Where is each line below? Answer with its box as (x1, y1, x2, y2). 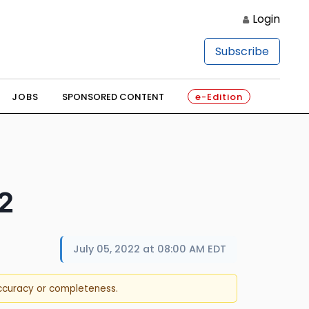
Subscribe (215, 43, 269, 59)
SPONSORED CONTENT (61, 90, 164, 103)
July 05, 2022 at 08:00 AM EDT (73, 242, 226, 256)
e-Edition (195, 90, 243, 103)
